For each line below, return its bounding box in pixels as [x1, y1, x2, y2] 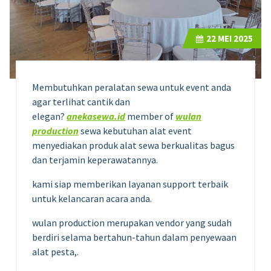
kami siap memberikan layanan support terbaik [32, 177, 228, 190]
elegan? [32, 109, 65, 122]
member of [127, 109, 174, 122]
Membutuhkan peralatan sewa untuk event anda [32, 80, 231, 93]
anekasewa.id [67, 109, 125, 122]
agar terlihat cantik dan [32, 95, 130, 108]
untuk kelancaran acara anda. [32, 192, 152, 204]
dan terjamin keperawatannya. [32, 153, 158, 166]
